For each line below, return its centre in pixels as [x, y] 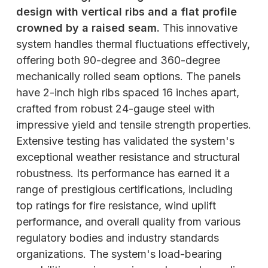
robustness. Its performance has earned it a [123, 173]
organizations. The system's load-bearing [119, 254]
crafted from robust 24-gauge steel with [115, 109]
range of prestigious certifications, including [124, 190]
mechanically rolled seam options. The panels [128, 77]
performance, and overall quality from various [128, 222]
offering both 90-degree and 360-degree [118, 60]
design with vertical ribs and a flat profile [127, 12]
